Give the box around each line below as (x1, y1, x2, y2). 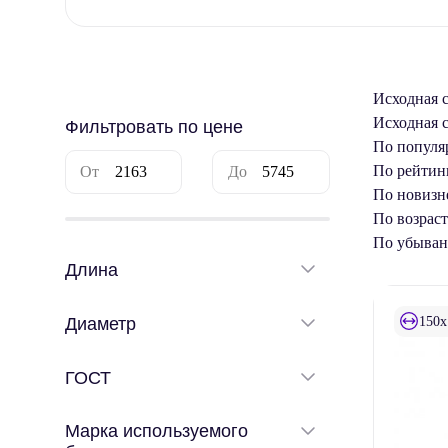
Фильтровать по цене (64, 116, 243, 137)
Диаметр (64, 314, 136, 335)
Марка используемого (64, 421, 248, 442)
